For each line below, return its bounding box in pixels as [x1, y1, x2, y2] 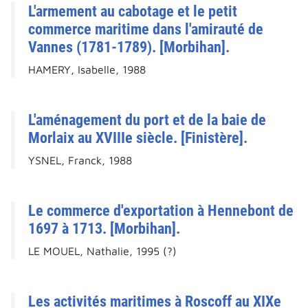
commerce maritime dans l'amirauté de [28, 20, 263, 38]
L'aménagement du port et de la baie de [28, 111, 266, 129]
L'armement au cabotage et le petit [28, 2, 237, 21]
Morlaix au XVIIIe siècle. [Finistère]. [28, 129, 247, 147]
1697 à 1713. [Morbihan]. [28, 219, 180, 238]
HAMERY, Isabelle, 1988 [28, 63, 146, 76]
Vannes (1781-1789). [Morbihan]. [28, 38, 230, 56]
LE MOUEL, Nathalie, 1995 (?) [28, 245, 177, 258]
